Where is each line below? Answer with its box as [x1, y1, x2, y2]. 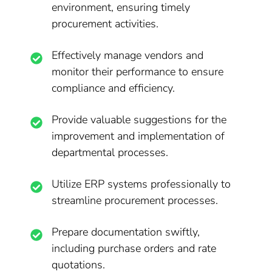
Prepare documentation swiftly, [52, 225, 200, 239]
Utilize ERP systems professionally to [52, 177, 231, 191]
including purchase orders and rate [52, 241, 217, 256]
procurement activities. [52, 16, 159, 31]
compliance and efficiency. [52, 81, 175, 95]
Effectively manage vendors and [52, 48, 204, 63]
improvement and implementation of [52, 129, 225, 143]
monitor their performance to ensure [52, 64, 224, 79]
